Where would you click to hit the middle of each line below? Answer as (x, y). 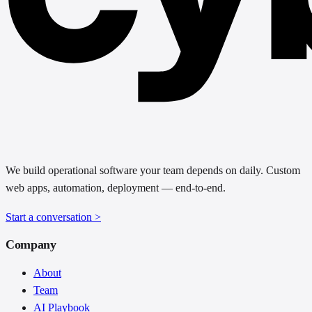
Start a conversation (50, 217)
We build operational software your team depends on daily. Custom (153, 170)
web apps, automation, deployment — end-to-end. (116, 188)
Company (31, 244)
